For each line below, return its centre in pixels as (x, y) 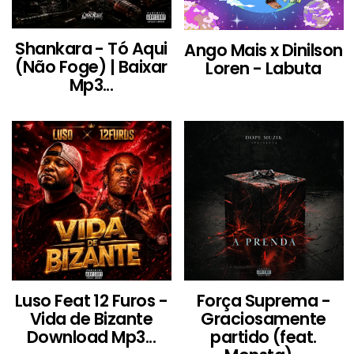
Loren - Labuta (264, 68)
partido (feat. (264, 337)
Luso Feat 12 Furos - (91, 301)
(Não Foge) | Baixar (91, 67)
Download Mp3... (91, 337)
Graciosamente (264, 319)
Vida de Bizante (91, 319)
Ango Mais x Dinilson (264, 50)
